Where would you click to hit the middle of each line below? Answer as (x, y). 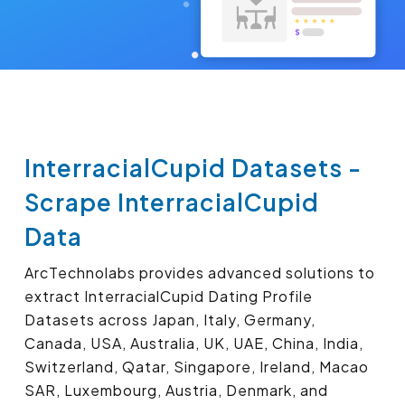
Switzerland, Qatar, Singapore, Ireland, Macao (197, 367)
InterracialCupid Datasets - (193, 168)
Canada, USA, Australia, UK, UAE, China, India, (194, 344)
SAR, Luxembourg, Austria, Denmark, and (176, 391)
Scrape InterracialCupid (172, 202)
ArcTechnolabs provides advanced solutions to (200, 273)
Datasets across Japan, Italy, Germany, (170, 320)
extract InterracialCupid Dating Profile (169, 297)
